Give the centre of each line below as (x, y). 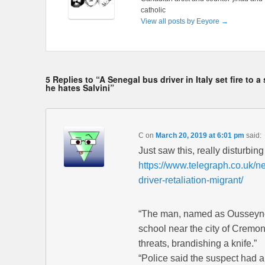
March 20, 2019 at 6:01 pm (200, 135)
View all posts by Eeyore (181, 21)
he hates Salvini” (80, 87)
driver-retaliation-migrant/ (190, 180)
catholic (153, 10)
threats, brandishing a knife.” (197, 243)
